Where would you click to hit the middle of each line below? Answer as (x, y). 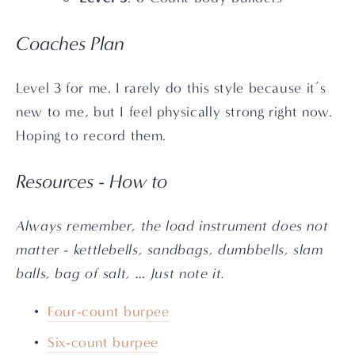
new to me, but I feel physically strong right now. (174, 112)
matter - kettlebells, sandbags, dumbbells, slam (170, 250)
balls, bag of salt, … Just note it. (121, 273)
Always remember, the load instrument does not (172, 226)
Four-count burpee (109, 311)
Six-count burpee (103, 342)
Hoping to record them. (91, 136)
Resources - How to (92, 181)
